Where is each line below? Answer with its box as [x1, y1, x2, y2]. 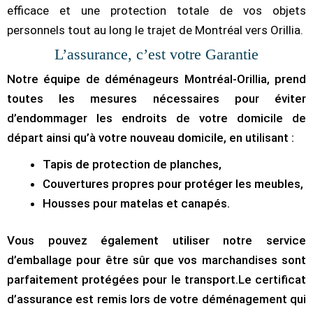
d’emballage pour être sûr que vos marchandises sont [7, 253, 306, 268]
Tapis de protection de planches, [43, 156, 221, 171]
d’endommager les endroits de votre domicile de [7, 110, 306, 125]
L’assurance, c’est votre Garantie [54, 45, 259, 63]
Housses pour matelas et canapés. [43, 196, 230, 210]
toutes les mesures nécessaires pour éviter [7, 91, 306, 105]
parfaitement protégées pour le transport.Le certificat [7, 272, 306, 287]
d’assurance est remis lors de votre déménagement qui [7, 292, 306, 307]
